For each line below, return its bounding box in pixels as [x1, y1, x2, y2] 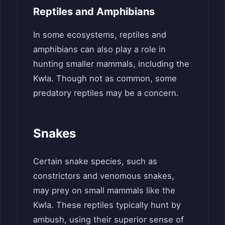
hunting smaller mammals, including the [33, 59, 189, 69]
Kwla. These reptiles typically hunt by [33, 199, 181, 210]
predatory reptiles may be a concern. [33, 88, 179, 98]
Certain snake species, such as [33, 156, 157, 166]
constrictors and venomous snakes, [33, 170, 174, 181]
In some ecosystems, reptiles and [33, 30, 166, 40]
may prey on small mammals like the [33, 185, 175, 195]
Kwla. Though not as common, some [33, 73, 177, 84]
